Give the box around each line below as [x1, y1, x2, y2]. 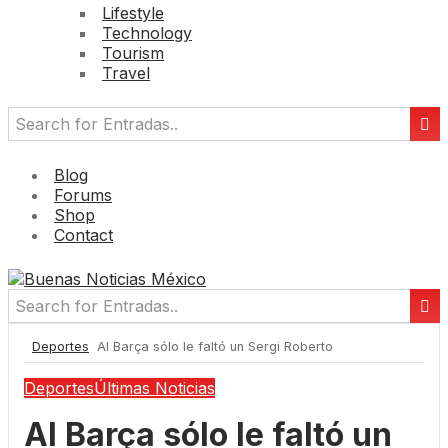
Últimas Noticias [94, 378, 215, 399]
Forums [54, 185, 112, 206]
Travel [102, 63, 150, 84]
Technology [102, 23, 192, 44]
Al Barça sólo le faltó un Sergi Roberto [93, 339, 333, 355]
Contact [54, 225, 113, 246]
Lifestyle [102, 3, 164, 24]
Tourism [102, 43, 164, 64]
